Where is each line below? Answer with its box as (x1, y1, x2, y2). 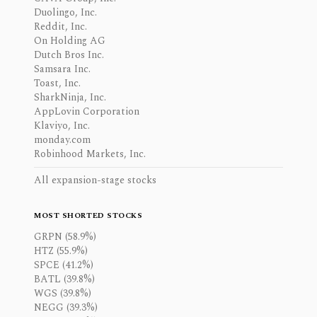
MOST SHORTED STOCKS (34, 209, 143, 221)
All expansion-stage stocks (34, 173, 156, 188)
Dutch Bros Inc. (34, 47, 104, 62)
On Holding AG (34, 33, 105, 48)
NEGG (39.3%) (34, 300, 98, 315)
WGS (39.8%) (34, 286, 91, 301)
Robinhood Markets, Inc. (34, 146, 146, 161)
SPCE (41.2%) (34, 258, 93, 272)
